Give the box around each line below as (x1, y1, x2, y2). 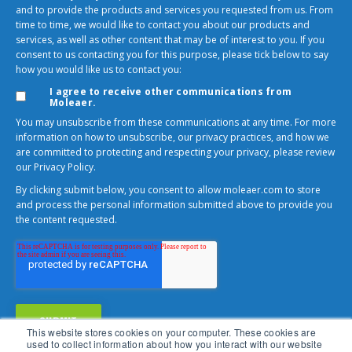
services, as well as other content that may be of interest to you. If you (16, 33, 324, 46)
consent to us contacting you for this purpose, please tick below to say (16, 48, 328, 61)
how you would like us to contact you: (16, 63, 181, 76)
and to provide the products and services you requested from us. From (16, 3, 333, 16)
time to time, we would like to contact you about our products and (16, 18, 310, 31)
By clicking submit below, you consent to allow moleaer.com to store (16, 183, 321, 196)
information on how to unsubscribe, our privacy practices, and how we (16, 130, 329, 144)
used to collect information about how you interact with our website (27, 337, 322, 350)
